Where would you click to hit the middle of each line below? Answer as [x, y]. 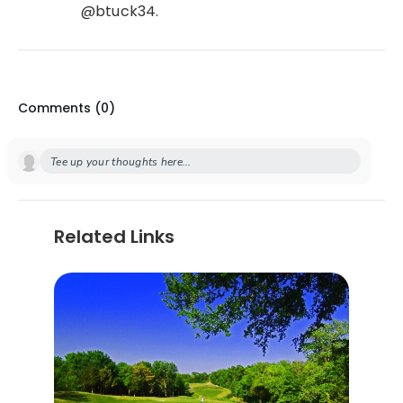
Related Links [114, 236]
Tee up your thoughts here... [121, 161]
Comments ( [59, 107]
